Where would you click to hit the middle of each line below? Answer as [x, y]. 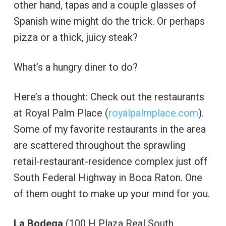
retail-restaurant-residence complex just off [110, 161]
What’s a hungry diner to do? [75, 67]
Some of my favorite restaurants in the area [109, 129]
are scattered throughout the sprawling [99, 145]
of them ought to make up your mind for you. [111, 194]
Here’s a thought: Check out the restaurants [109, 97]
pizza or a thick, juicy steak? [75, 37]
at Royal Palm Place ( [61, 113]
